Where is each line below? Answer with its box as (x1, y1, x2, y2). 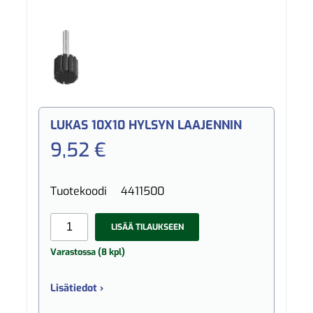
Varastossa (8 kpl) (50, 246, 126, 259)
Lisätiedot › (50, 281, 104, 295)
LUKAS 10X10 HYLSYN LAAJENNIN (50, 117, 242, 134)
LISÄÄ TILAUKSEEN (110, 221, 184, 233)
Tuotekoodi (50, 184, 108, 199)
